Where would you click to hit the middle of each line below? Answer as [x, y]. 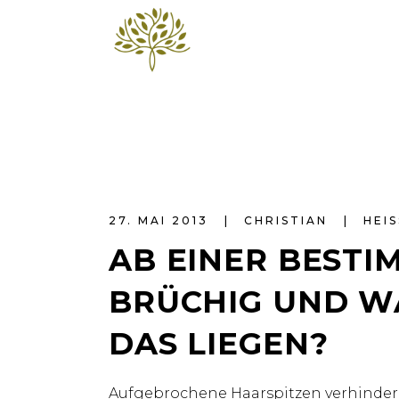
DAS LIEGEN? [219, 344]
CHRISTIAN [289, 220]
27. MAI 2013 [161, 220]
